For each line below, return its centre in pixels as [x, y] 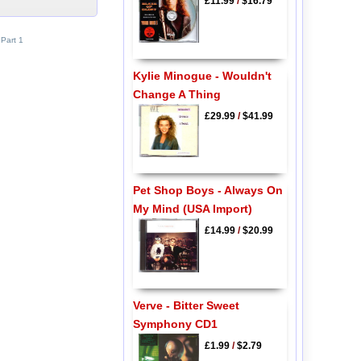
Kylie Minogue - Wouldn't [202, 75]
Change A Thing [176, 94]
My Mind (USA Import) [192, 209]
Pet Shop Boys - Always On [207, 191]
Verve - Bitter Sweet [186, 305]
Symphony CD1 [175, 324]
